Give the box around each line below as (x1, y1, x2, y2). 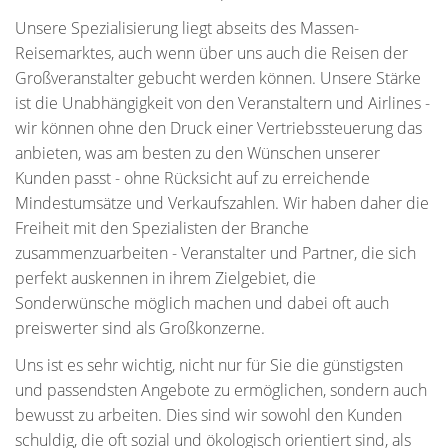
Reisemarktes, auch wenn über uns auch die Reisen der (15, 42, 408, 64)
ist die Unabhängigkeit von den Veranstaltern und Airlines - (15, 92, 430, 114)
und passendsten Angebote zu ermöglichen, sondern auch (15, 379, 427, 401)
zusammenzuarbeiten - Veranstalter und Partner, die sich (15, 242, 416, 264)
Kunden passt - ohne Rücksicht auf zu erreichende (15, 167, 370, 189)
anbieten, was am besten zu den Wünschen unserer (15, 142, 380, 164)
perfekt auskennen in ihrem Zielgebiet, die (15, 267, 316, 289)
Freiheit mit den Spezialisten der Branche (15, 217, 309, 239)
